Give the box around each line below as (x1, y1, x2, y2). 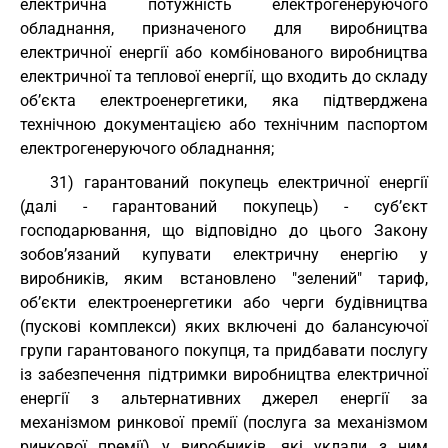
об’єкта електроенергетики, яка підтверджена (20, 91, 428, 110)
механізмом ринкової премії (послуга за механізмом (20, 413, 428, 432)
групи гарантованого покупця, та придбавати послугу (20, 341, 428, 360)
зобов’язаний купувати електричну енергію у (20, 245, 428, 264)
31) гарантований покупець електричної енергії (50, 173, 428, 192)
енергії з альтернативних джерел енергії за (20, 389, 428, 408)
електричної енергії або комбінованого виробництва (20, 43, 428, 62)
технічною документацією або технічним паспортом (20, 115, 428, 134)
